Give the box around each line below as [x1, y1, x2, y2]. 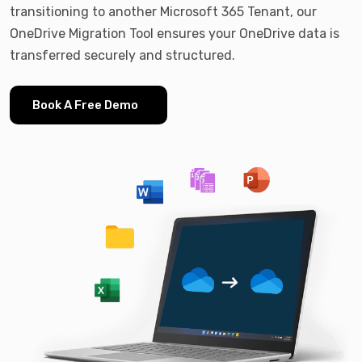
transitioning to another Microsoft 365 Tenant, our [10, 3, 317, 19]
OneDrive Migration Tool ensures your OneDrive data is [10, 25, 339, 41]
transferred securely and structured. [10, 47, 235, 63]
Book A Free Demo [32, 97, 138, 112]
